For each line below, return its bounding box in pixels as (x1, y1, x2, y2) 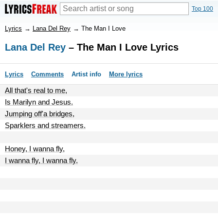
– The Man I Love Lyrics (66, 42, 179, 53)
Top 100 (192, 5, 213, 12)
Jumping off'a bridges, (5, 109, 74, 118)
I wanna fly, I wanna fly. (5, 156, 78, 164)
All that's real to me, (5, 86, 67, 94)
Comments (31, 71, 64, 78)
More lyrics (109, 71, 143, 78)
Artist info (72, 71, 101, 78)
